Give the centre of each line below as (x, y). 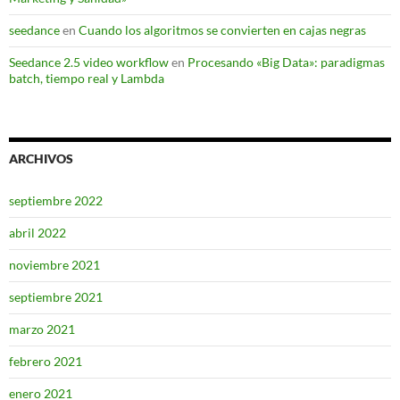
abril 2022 (37, 232)
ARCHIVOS (41, 158)
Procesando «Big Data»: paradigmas (286, 62)
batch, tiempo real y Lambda (87, 78)
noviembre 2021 (54, 264)
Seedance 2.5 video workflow (89, 62)
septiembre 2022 (56, 200)
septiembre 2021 (56, 296)
